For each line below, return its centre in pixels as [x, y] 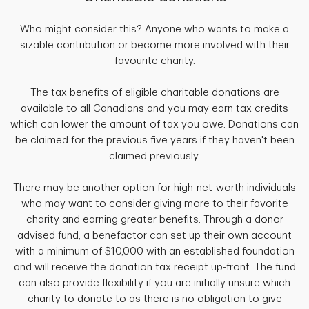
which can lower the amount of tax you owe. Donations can [154, 125]
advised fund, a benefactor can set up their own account [154, 236]
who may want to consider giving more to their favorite [154, 204]
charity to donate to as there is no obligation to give [154, 299]
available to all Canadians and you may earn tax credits [154, 109]
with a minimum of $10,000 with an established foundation [154, 252]
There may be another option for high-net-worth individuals [154, 188]
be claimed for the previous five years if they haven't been [154, 141]
